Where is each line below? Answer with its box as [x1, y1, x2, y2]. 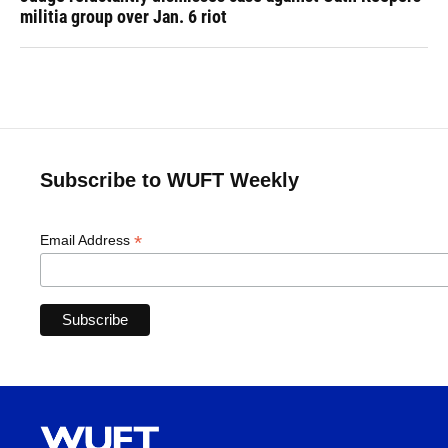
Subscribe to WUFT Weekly [40, 169, 299, 191]
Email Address [40, 232, 134, 248]
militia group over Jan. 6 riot [20, 6, 227, 27]
